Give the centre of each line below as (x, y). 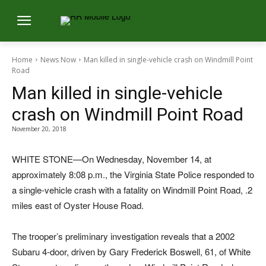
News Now (58, 59)
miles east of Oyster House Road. (78, 205)
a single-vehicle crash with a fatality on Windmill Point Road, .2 (132, 189)
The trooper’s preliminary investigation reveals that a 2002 (123, 236)
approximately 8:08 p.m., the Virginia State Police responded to (133, 174)
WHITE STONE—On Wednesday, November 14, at (112, 159)
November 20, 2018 (39, 129)
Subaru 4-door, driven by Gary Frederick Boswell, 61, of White (131, 251)
